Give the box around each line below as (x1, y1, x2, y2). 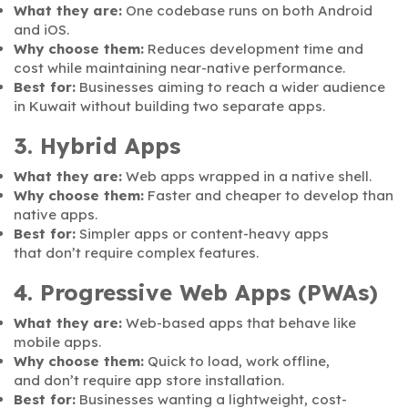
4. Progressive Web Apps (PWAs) (14, 278, 378, 306)
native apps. (14, 205, 97, 223)
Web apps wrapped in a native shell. (122, 167, 372, 185)
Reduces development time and (144, 39, 363, 57)
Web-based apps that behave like (122, 313, 356, 331)
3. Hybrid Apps (14, 131, 180, 159)
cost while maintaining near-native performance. (14, 58, 345, 76)
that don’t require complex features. (14, 243, 259, 261)
